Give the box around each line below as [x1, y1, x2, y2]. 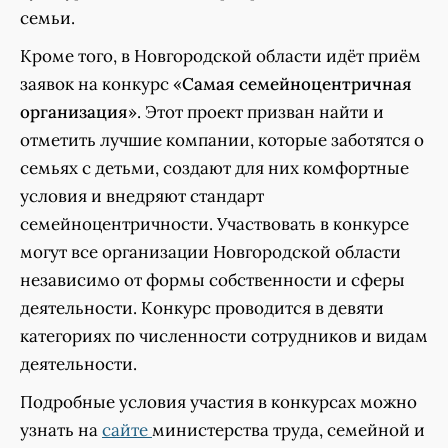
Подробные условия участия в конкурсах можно [20, 391, 417, 414]
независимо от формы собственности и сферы [20, 269, 405, 292]
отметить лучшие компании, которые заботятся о [20, 129, 424, 152]
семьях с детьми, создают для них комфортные [20, 157, 409, 180]
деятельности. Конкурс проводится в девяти [20, 297, 384, 320]
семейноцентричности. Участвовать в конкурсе [20, 213, 409, 236]
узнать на [20, 419, 102, 442]
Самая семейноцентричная [182, 73, 412, 96]
